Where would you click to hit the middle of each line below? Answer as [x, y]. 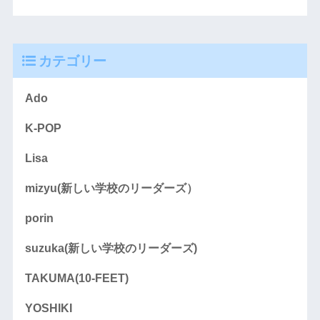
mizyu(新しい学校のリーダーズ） [111, 189]
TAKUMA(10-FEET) [76, 279]
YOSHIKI [48, 309]
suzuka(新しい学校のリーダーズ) [111, 249]
